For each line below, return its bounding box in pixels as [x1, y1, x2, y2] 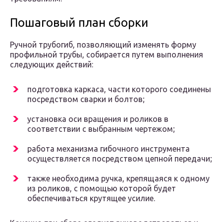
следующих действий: [10, 60, 93, 69]
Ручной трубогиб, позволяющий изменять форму [10, 40, 196, 50]
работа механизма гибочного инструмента [27, 144, 190, 154]
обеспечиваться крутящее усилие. [27, 194, 155, 203]
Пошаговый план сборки [10, 16, 148, 30]
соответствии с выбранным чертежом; [27, 124, 175, 134]
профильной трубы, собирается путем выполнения [10, 50, 203, 59]
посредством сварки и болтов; [27, 95, 145, 104]
